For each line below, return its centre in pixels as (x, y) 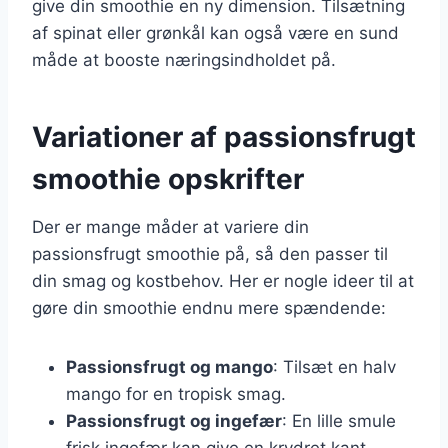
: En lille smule (339, 420)
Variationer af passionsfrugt (224, 136)
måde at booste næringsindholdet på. (184, 59)
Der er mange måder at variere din (170, 226)
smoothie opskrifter (168, 178)
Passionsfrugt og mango (169, 366)
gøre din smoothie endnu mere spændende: (209, 307)
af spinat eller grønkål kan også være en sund (215, 32)
